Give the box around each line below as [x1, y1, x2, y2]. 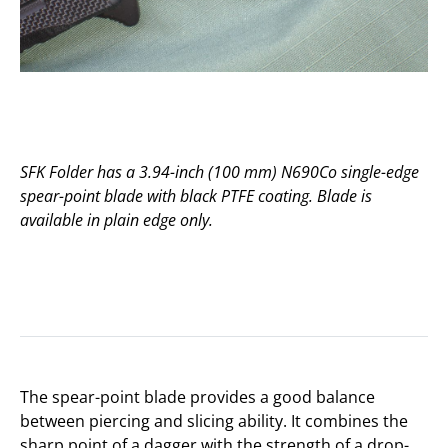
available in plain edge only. [20, 209, 213, 231]
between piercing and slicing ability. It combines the [20, 410, 408, 432]
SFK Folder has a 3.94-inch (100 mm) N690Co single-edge [20, 161, 419, 183]
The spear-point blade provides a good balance [20, 386, 375, 408]
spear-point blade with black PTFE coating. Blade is [20, 185, 372, 207]
